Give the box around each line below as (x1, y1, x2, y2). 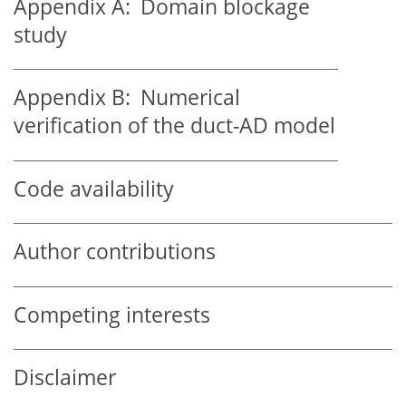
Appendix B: (14, 83, 130, 112)
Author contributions (14, 237, 216, 266)
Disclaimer (14, 363, 116, 392)
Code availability (14, 174, 174, 203)
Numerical (130, 83, 240, 112)
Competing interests (14, 300, 210, 329)
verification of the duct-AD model (14, 111, 335, 140)
